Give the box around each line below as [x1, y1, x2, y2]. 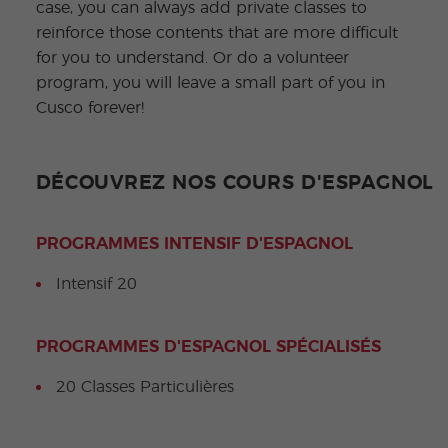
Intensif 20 [55, 275, 137, 292]
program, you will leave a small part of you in [35, 74, 385, 91]
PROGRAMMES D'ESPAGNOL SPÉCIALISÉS [35, 337, 381, 355]
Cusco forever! [35, 99, 144, 116]
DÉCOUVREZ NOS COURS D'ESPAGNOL [35, 172, 434, 193]
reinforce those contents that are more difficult [35, 24, 398, 41]
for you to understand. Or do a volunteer [35, 49, 349, 66]
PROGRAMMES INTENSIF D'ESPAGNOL [35, 234, 353, 252]
